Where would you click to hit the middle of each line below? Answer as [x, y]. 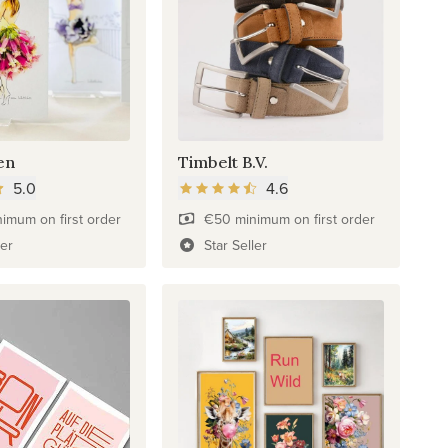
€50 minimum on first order [289, 219]
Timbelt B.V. [223, 162]
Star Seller [235, 245]
